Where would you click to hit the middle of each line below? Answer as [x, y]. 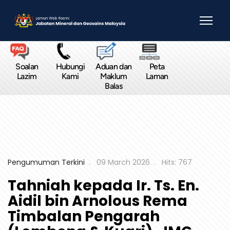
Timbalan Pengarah [84, 216]
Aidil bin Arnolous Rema [98, 201]
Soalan [27, 66]
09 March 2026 [123, 162]
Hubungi [70, 66]
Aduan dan [114, 66]
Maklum [113, 76]
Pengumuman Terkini [46, 162]
